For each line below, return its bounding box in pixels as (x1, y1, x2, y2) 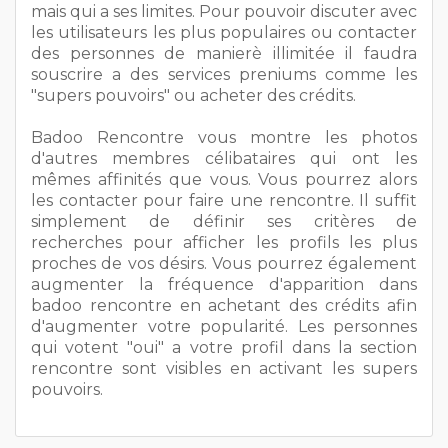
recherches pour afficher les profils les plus (31, 232, 417, 252)
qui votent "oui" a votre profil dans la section (31, 337, 417, 357)
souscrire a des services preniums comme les (31, 64, 417, 84)
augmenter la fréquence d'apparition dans (31, 274, 417, 294)
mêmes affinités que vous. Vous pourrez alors (31, 169, 417, 189)
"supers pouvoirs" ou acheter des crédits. (31, 85, 356, 105)
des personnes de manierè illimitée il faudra (31, 43, 417, 63)
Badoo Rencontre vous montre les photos (31, 127, 417, 147)
